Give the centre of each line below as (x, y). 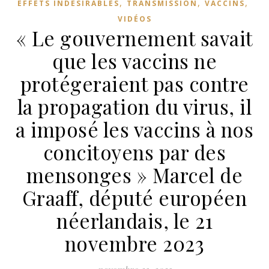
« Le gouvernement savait (134, 38)
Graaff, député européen (134, 197)
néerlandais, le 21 (134, 220)
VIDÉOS (134, 19)
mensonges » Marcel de (134, 174)
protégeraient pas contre (134, 83)
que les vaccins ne (134, 60)
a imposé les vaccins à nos (134, 129)
